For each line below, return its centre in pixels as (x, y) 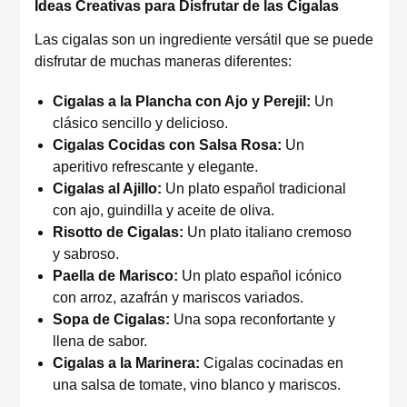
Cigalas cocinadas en (272, 363)
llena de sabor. (100, 341)
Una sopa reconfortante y (253, 319)
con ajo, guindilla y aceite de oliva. (164, 210)
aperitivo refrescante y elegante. (155, 167)
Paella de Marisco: (115, 276)
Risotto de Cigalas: (118, 232)
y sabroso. (86, 254)
